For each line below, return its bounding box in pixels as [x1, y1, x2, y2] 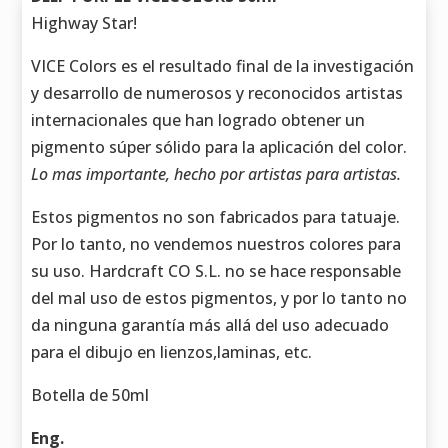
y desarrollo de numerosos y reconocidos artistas [31, 82, 404, 105]
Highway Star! [31, 12, 138, 35]
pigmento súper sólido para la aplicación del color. [31, 136, 408, 159]
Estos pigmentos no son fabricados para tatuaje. [31, 206, 401, 229]
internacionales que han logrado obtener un [31, 109, 366, 132]
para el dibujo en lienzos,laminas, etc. [31, 341, 313, 364]
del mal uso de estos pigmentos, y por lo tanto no [31, 287, 408, 310]
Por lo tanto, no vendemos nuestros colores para [31, 233, 402, 256]
